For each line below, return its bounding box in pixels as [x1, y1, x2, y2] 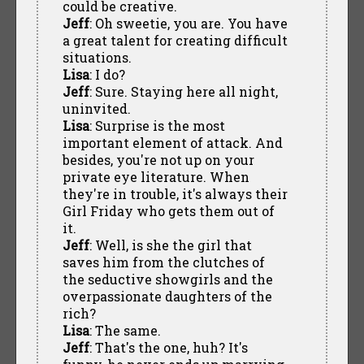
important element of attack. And [62, 133, 283, 151]
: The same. [89, 321, 161, 339]
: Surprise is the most [89, 116, 225, 134]
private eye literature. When [62, 167, 249, 185]
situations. [62, 48, 132, 66]
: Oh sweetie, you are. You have [89, 14, 288, 32]
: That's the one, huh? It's [89, 338, 248, 356]
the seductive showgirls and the [62, 270, 273, 288]
